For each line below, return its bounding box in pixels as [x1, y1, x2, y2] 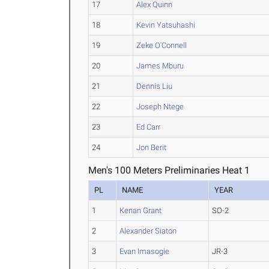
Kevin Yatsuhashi [136, 20, 196, 30]
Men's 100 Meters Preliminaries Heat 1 [88, 165, 250, 177]
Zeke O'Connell [136, 41, 187, 50]
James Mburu [136, 61, 184, 71]
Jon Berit [136, 143, 167, 153]
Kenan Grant [119, 206, 162, 216]
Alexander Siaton [119, 226, 177, 236]
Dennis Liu [136, 82, 173, 91]
